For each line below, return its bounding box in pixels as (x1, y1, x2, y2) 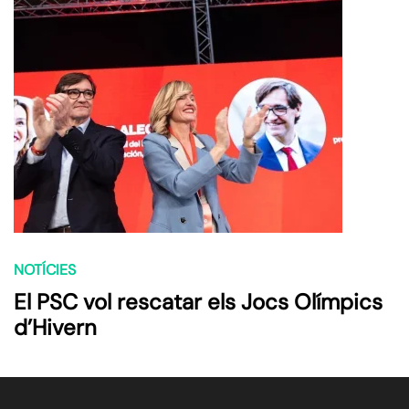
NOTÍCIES (14, 259, 76, 279)
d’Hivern (14, 312, 97, 341)
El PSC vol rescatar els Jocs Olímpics (14, 287, 383, 316)
